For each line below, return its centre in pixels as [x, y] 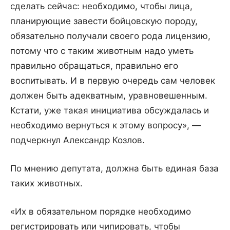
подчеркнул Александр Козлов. [78, 140]
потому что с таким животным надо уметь [102, 51]
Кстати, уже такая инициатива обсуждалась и [110, 111]
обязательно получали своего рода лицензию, [110, 36]
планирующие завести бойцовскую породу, [104, 21]
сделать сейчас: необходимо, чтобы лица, [101, 6]
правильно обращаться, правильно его [94, 66]
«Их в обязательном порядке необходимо [101, 212]
